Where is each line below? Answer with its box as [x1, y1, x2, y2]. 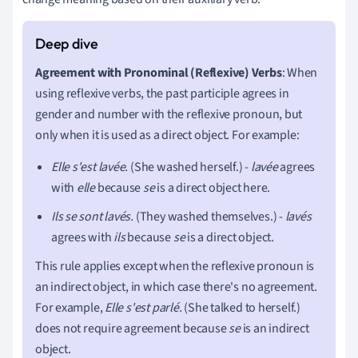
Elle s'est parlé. [105, 298, 182, 316]
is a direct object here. [154, 178, 271, 197]
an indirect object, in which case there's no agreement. [35, 277, 317, 296]
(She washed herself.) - [128, 157, 251, 176]
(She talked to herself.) [181, 298, 300, 316]
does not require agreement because [35, 319, 229, 337]
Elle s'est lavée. [51, 157, 129, 176]
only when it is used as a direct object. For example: [35, 125, 300, 144]
